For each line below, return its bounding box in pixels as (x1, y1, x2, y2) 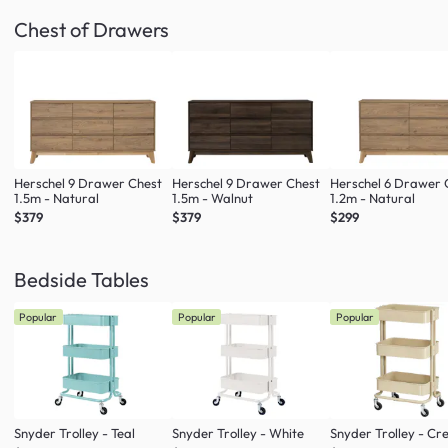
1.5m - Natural (14, 189, 99, 206)
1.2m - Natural (330, 189, 416, 206)
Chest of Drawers (14, 17, 169, 43)
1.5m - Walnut (172, 189, 254, 206)
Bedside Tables (14, 267, 149, 293)
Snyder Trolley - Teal (14, 424, 135, 441)
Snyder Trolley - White (172, 424, 305, 441)
